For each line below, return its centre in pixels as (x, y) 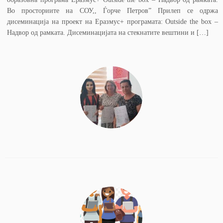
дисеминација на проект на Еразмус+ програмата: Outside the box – (112, 22)
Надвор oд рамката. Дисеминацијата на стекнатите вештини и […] (108, 33)
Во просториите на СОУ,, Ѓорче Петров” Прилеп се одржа (112, 11)
